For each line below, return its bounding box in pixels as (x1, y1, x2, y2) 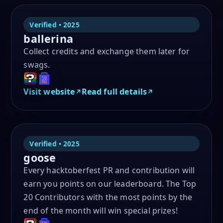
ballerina (23, 31, 73, 46)
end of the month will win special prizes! (23, 205, 178, 216)
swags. (23, 59, 50, 70)
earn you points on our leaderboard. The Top (23, 178, 197, 189)
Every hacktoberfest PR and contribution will (23, 164, 195, 176)
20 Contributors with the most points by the (23, 191, 193, 203)
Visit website (23, 86, 75, 97)
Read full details (81, 86, 147, 97)
